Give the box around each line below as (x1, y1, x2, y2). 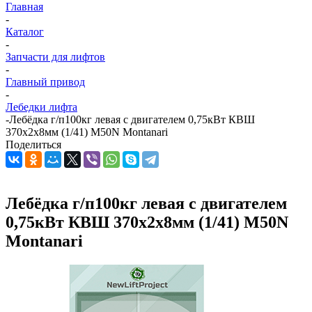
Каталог (6, 26, 44, 38)
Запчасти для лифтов (6, 51, 105, 63)
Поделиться (6, 139, 61, 150)
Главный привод (6, 76, 85, 88)
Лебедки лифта (6, 101, 77, 113)
